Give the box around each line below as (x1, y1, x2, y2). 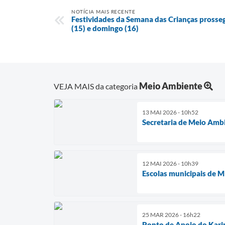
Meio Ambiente (139, 80, 202, 91)
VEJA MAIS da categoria (54, 81, 139, 91)
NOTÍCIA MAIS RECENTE (71, 9, 135, 15)
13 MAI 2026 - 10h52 (142, 108, 198, 116)
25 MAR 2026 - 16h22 (142, 210, 200, 218)
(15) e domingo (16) (71, 24, 139, 33)
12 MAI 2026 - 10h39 (142, 159, 198, 167)
